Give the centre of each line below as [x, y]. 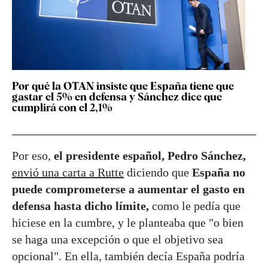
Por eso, [33, 156]
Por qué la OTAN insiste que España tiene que [123, 86]
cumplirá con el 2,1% [62, 107]
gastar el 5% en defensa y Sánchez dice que [117, 97]
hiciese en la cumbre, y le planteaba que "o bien [128, 223]
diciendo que [158, 172]
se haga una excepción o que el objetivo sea [118, 239]
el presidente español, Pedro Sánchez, [150, 156]
